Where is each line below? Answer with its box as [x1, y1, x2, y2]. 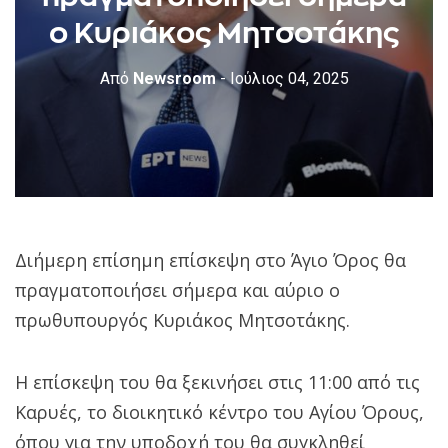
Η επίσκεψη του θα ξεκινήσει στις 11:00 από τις [15, 369, 420, 394]
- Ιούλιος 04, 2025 [219, 68, 349, 88]
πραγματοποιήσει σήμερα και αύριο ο [15, 277, 340, 302]
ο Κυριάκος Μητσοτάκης [49, 16, 399, 48]
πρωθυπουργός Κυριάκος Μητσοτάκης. [15, 307, 350, 332]
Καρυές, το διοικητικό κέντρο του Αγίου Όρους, [15, 399, 424, 424]
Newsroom [128, 68, 216, 88]
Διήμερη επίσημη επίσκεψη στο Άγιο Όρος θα [15, 247, 406, 272]
